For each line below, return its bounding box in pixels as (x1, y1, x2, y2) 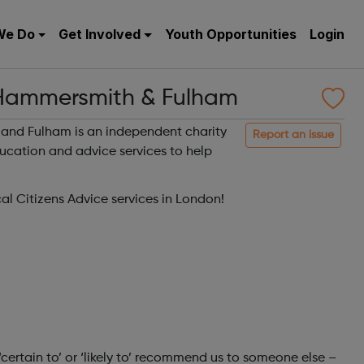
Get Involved (58, 26, 141, 42)
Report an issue (253, 129, 334, 141)
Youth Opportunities (165, 26, 297, 42)
